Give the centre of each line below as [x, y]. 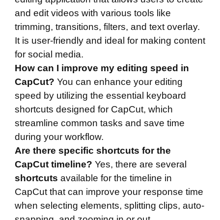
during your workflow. [59, 137]
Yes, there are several [139, 165]
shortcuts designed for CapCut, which [94, 110]
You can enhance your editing [119, 82]
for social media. [49, 55]
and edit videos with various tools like [93, 13]
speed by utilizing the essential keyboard [100, 96]
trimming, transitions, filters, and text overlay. [107, 27]
